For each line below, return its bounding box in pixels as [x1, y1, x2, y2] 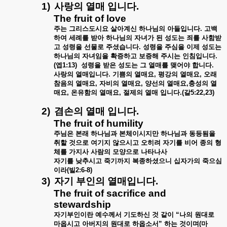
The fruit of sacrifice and [54, 188, 166, 199]
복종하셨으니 [132, 157, 172, 165]
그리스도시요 [69, 25, 108, 32]
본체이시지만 [119, 130, 159, 137]
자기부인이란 [54, 211, 93, 218]
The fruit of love [54, 13, 126, 24]
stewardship [54, 199, 111, 210]
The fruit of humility [54, 118, 143, 129]
